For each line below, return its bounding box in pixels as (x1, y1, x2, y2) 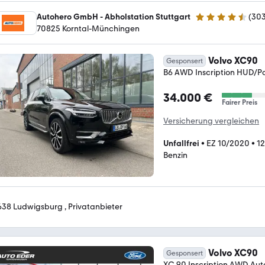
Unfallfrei (163, 138, 199, 148)
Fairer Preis (222, 98, 257, 106)
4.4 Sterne (195, 17, 232, 27)
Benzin (163, 150, 188, 160)
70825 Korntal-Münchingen (37, 23, 140, 34)
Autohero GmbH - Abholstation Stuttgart (37, 11, 190, 22)
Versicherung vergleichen (163, 115, 259, 126)
